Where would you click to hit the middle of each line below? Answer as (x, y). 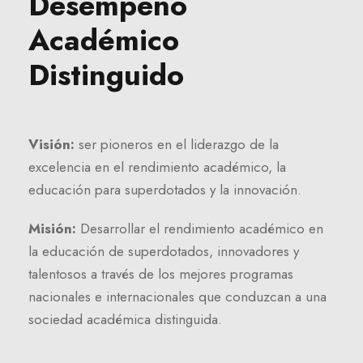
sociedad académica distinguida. (125, 320)
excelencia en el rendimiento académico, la (157, 167)
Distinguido (106, 75)
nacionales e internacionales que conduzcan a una (177, 297)
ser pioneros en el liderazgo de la (177, 145)
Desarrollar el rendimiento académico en (200, 229)
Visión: (51, 145)
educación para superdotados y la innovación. (165, 190)
